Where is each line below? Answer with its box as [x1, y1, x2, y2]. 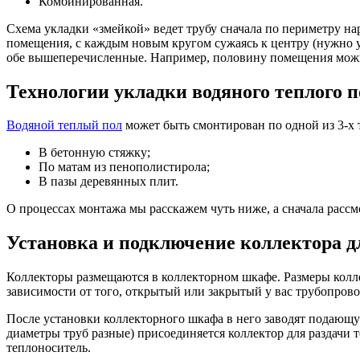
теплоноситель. [6, 341, 91, 355]
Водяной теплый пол [6, 118, 122, 133]
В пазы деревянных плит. [39, 174, 178, 189]
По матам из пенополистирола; [39, 160, 210, 174]
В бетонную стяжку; [39, 145, 150, 160]
